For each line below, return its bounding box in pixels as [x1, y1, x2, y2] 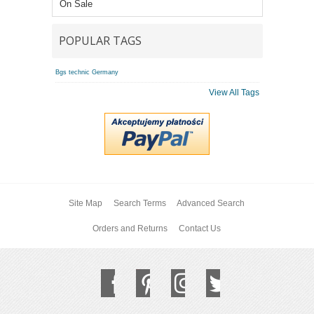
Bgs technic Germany [55, 68, 118, 76]
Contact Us [178, 223, 221, 233]
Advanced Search [177, 198, 245, 208]
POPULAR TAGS [58, 32, 142, 48]
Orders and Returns [93, 223, 168, 233]
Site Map [68, 198, 102, 208]
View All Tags [208, 87, 259, 97]
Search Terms [113, 198, 166, 208]
